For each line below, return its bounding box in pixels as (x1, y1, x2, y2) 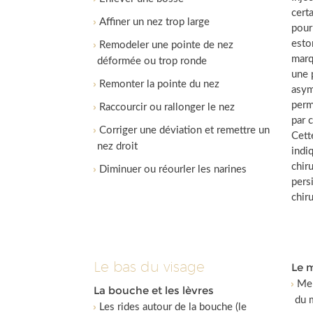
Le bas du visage (94, 259, 205, 275)
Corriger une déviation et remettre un (99, 125, 270, 136)
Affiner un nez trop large (99, 17, 210, 27)
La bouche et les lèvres (94, 284, 214, 297)
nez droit (97, 141, 138, 152)
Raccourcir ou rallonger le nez (99, 102, 235, 112)
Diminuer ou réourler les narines (99, 164, 247, 175)
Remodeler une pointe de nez (99, 40, 234, 50)
